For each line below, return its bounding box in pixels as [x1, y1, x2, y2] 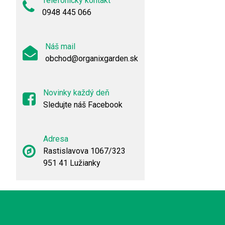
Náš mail [45, 42, 75, 51]
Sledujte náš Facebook [43, 100, 123, 109]
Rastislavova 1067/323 [43, 146, 126, 156]
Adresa [43, 134, 68, 144]
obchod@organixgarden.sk [45, 54, 138, 63]
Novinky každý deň [43, 88, 109, 97]
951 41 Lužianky [43, 158, 100, 168]
